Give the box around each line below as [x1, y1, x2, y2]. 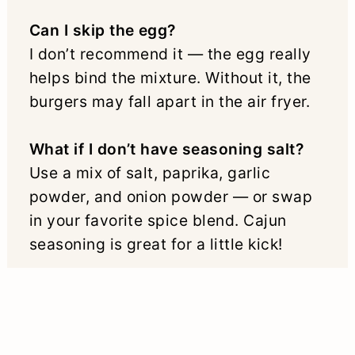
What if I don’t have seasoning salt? [29, 139, 304, 158]
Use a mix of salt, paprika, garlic [29, 162, 271, 182]
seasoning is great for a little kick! [29, 234, 283, 254]
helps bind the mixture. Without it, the [29, 67, 311, 87]
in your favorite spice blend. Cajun [29, 210, 287, 230]
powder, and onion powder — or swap [29, 186, 313, 206]
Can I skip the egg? [29, 20, 176, 40]
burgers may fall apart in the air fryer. [29, 91, 311, 111]
